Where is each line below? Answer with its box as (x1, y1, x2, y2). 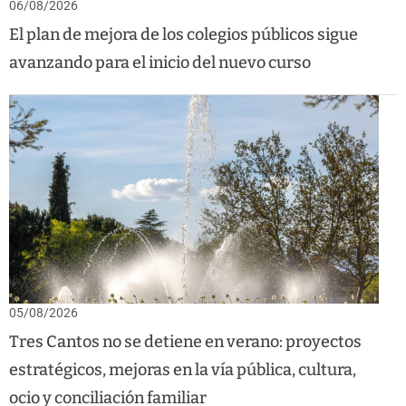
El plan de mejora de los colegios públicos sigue (9, 24, 358, 45)
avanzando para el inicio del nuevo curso (9, 53, 311, 73)
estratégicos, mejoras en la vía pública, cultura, (9, 359, 356, 380)
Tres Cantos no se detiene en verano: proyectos (9, 331, 362, 352)
